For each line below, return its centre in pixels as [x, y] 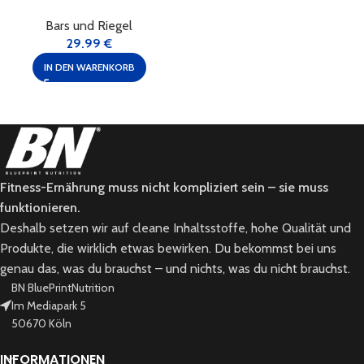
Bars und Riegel [89, 26]
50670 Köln [41, 324]
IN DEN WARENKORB [89, 67]
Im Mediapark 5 [49, 306]
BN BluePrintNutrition [63, 288]
